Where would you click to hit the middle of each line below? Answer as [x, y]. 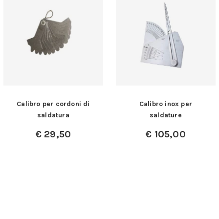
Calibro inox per [166, 104]
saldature [166, 115]
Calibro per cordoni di [53, 104]
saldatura [53, 115]
